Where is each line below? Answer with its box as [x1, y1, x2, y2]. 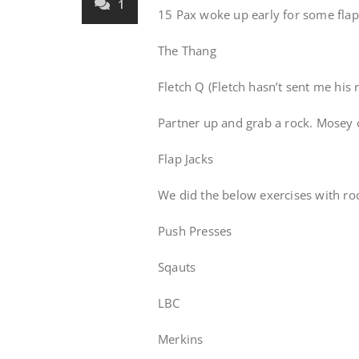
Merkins [158, 331, 204, 347]
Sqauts [158, 259, 196, 275]
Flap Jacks [158, 151, 213, 167]
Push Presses [158, 223, 232, 239]
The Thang [158, 42, 216, 58]
